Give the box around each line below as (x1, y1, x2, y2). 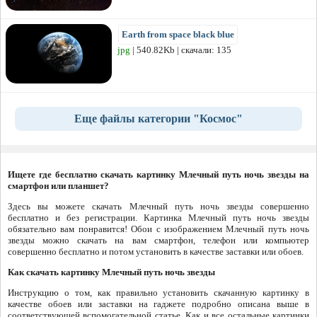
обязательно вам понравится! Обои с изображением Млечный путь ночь (8, 223, 309, 234)
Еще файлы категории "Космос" (74, 112, 243, 125)
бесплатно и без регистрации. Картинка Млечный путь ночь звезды (8, 212, 309, 223)
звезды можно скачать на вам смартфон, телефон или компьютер (8, 234, 309, 246)
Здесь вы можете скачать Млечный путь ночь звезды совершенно (8, 200, 309, 212)
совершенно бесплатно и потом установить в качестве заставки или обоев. (8, 246, 304, 257)
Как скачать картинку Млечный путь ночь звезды (8, 266, 215, 277)
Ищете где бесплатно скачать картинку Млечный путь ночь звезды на (8, 168, 309, 180)
